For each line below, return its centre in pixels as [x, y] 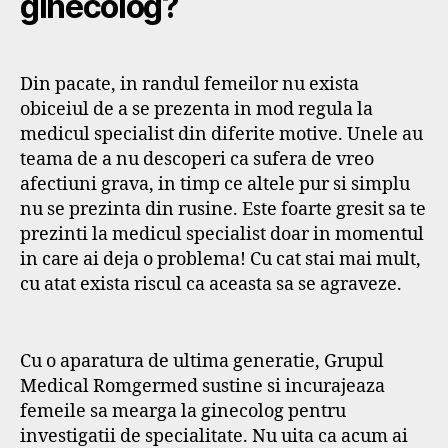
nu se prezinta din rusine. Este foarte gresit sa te [223, 209]
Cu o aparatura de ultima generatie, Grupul [202, 362]
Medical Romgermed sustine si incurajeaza [202, 387]
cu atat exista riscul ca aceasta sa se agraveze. [211, 284]
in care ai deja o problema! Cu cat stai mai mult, [220, 259]
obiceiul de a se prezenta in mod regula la [196, 109]
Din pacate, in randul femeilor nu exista [189, 84]
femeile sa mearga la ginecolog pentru [183, 412]
